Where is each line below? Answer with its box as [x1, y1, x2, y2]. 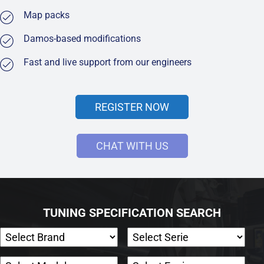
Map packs [24, 9, 70, 21]
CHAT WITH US [95, 140, 169, 153]
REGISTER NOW [95, 101, 169, 114]
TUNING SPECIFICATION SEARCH [43, 206, 221, 220]
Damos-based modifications [24, 32, 141, 44]
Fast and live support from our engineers [24, 56, 192, 68]
